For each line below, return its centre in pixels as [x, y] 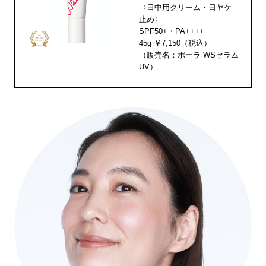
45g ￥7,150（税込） [175, 43]
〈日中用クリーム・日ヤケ [186, 8]
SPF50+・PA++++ [172, 31]
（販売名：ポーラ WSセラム [189, 55]
